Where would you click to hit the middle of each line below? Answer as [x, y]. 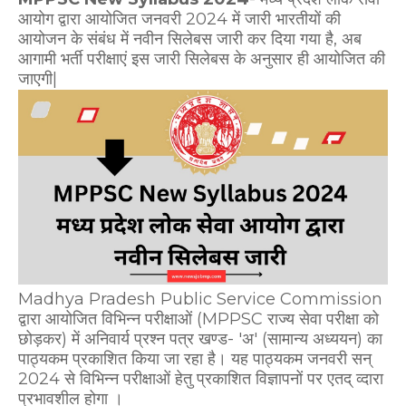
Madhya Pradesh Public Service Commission [200, 300]
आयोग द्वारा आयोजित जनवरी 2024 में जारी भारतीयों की [179, 19]
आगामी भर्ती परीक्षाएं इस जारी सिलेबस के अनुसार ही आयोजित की [202, 59]
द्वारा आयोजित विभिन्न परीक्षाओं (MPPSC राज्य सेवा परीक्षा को [198, 319]
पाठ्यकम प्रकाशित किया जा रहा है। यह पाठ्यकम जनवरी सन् [195, 359]
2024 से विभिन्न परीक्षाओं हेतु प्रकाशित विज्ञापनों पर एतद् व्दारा [201, 379]
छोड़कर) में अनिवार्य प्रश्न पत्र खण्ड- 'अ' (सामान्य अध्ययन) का [200, 339]
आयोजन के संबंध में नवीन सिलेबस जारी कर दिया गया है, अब [190, 39]
